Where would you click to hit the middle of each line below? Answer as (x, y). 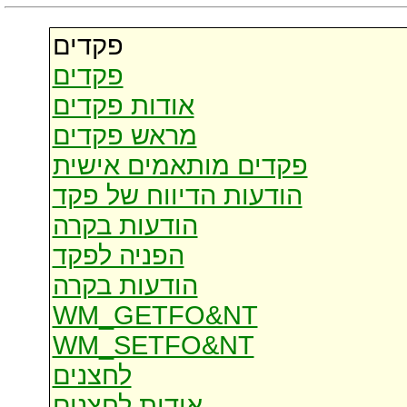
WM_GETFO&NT (155, 316)
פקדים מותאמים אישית (180, 166)
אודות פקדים (123, 106)
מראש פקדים (124, 136)
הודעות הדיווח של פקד (177, 196)
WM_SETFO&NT (153, 346)
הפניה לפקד (118, 256)
